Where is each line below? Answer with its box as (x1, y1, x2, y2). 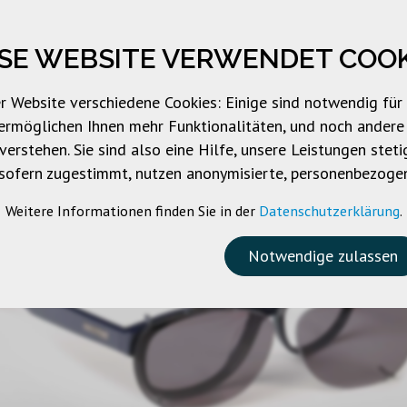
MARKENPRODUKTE (214, 90, 360, 111)
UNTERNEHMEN (64, 90, 184, 111)
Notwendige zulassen (248, 245, 398, 266)
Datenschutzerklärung (258, 202, 400, 220)
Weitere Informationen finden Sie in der (5, 202, 259, 220)
